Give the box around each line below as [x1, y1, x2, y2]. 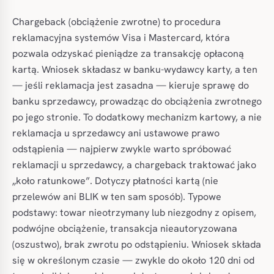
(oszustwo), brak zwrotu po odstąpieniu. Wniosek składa [12, 238, 261, 251]
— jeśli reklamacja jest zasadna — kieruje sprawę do [12, 79, 249, 92]
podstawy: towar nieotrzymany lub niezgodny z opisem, [12, 206, 256, 219]
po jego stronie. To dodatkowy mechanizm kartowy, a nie [12, 111, 262, 124]
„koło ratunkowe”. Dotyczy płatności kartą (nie [12, 174, 218, 187]
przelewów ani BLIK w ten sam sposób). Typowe [12, 190, 221, 203]
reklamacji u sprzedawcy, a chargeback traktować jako [12, 158, 256, 171]
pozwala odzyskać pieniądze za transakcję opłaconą [12, 47, 244, 60]
